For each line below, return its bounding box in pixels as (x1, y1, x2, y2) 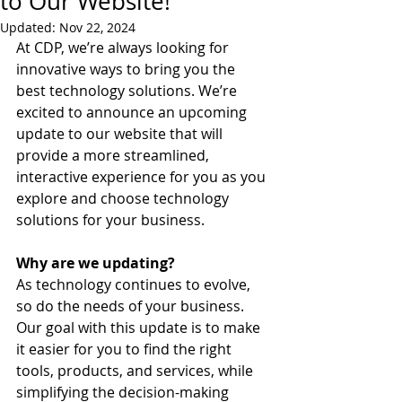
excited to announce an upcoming (16, 102, 250, 122)
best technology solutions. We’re (16, 81, 240, 100)
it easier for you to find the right (16, 339, 235, 359)
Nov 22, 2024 (59, 19, 135, 36)
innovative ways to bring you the (16, 59, 239, 79)
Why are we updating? (16, 253, 175, 273)
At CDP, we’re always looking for (16, 38, 232, 57)
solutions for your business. (16, 210, 205, 230)
